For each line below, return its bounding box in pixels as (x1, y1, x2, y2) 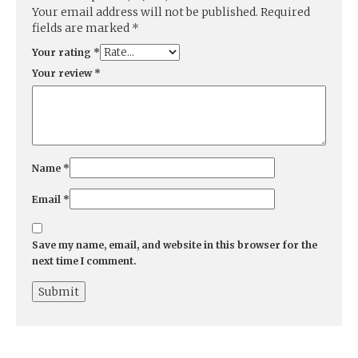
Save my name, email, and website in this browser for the (32, 239, 317, 252)
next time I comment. (32, 255, 137, 268)
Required (261, 5, 310, 20)
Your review (32, 67, 94, 80)
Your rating (32, 46, 93, 59)
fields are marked (32, 21, 132, 36)
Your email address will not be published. (32, 5, 258, 20)
